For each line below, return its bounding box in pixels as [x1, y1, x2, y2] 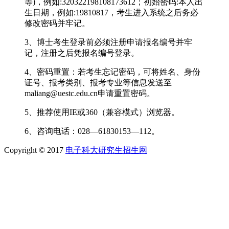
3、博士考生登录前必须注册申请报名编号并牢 [25, 37, 192, 47]
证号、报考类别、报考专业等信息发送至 [25, 78, 172, 87]
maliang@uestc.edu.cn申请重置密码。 [25, 88, 155, 98]
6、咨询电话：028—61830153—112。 [25, 126, 159, 135]
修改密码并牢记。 [25, 18, 90, 28]
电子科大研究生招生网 [65, 145, 147, 154]
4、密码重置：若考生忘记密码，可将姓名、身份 [25, 67, 200, 76]
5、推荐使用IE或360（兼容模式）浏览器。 [25, 107, 179, 117]
